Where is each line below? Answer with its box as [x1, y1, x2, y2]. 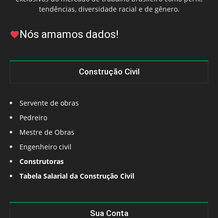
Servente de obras [19, 98, 79, 108]
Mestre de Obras [19, 127, 74, 137]
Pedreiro [19, 113, 47, 123]
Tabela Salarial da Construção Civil [19, 171, 134, 181]
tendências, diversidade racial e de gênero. [38, 4, 180, 14]
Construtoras [19, 157, 64, 166]
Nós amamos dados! [19, 28, 119, 41]
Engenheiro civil [19, 142, 72, 152]
